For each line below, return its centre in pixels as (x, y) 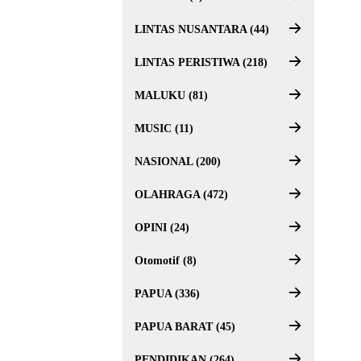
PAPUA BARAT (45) (185, 327)
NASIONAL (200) (178, 162)
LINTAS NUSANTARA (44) (202, 29)
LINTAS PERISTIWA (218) (201, 62)
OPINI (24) (162, 228)
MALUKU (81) (171, 95)
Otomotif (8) (166, 261)
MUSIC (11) (164, 129)
